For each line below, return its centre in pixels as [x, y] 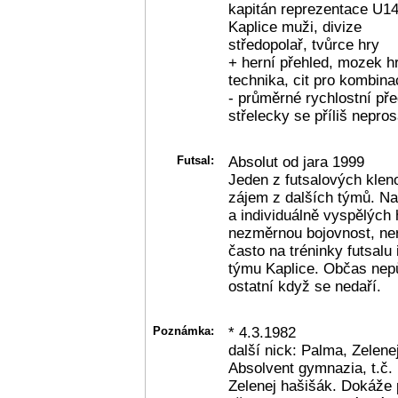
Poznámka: [183, 330]
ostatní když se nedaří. [305, 286]
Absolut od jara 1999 [296, 162]
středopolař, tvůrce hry [304, 44]
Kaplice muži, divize [295, 27]
